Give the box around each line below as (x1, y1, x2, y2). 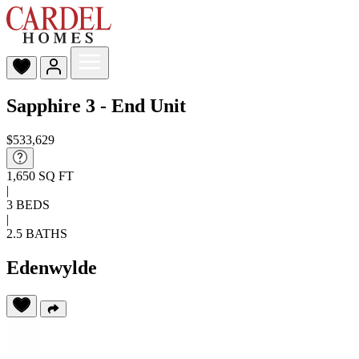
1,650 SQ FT (6, 168, 74, 183)
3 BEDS (6, 197, 50, 212)
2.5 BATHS (6, 226, 67, 240)
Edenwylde (6, 256, 97, 278)
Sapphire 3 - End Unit (6, 95, 186, 116)
